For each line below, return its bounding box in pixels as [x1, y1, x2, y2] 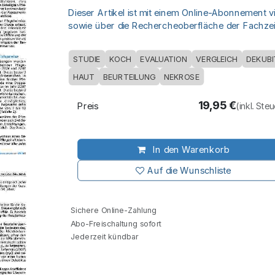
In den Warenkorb [150, 144, 230, 155]
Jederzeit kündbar [68, 231, 139, 241]
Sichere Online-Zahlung [68, 205, 157, 215]
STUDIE [72, 54, 101, 64]
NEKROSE [164, 72, 199, 82]
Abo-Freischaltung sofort [68, 218, 161, 228]
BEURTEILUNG [103, 72, 155, 82]
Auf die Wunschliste [147, 165, 231, 176]
